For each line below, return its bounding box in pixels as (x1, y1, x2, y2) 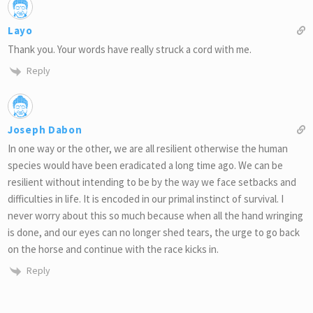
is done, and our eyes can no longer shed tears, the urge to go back (8, 225, 300, 239)
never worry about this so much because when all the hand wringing (8, 208, 303, 222)
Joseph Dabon (8, 122, 82, 136)
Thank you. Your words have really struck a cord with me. (8, 43, 252, 57)
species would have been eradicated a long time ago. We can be (8, 158, 283, 172)
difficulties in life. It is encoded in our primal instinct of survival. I (8, 191, 284, 205)
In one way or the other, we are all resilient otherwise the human (8, 141, 288, 155)
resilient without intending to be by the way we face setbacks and (8, 175, 296, 189)
